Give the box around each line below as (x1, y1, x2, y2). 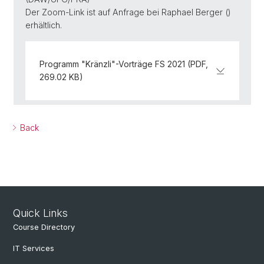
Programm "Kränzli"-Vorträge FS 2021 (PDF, (39, 59, 208, 69)
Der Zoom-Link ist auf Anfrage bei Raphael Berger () (25, 7, 231, 17)
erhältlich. (25, 20, 62, 30)
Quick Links (13, 207, 68, 219)
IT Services (13, 244, 54, 253)
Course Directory (13, 223, 75, 232)
